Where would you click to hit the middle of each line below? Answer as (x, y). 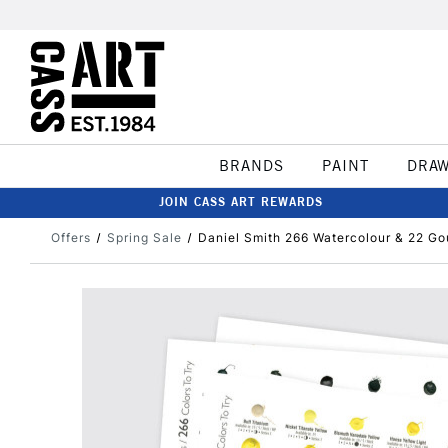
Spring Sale (144, 237)
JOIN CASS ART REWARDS (241, 201)
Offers (71, 237)
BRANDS (251, 165)
